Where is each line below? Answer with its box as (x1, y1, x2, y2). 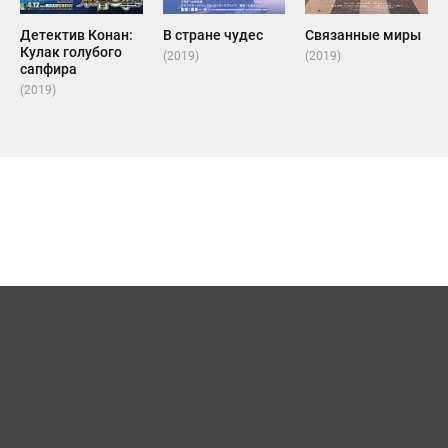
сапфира (20, 60, 77, 78)
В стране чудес (162, 26, 263, 44)
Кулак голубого (20, 43, 122, 61)
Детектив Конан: (20, 26, 133, 44)
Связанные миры (305, 26, 422, 44)
